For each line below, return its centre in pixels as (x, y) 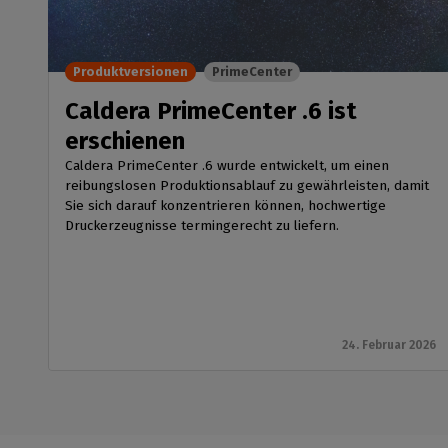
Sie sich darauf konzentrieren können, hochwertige (225, 206)
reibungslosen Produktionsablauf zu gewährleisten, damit (247, 186)
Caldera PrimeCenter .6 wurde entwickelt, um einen (227, 166)
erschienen (125, 141)
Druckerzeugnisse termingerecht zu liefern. (204, 226)
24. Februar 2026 (389, 345)
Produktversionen (130, 72)
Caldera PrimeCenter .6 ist (211, 111)
